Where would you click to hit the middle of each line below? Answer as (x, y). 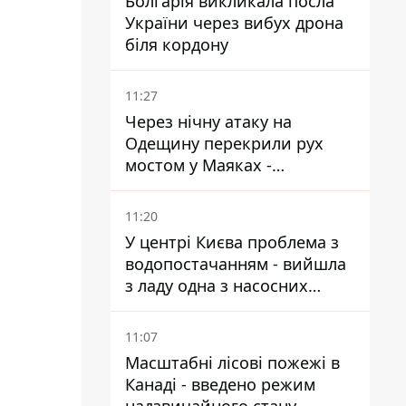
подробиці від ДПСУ (204, 187)
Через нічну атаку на (208, 121)
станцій (155, 307)
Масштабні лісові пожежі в (232, 362)
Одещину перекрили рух (224, 143)
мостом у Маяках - (198, 165)
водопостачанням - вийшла (236, 264)
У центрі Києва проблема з (232, 242)
